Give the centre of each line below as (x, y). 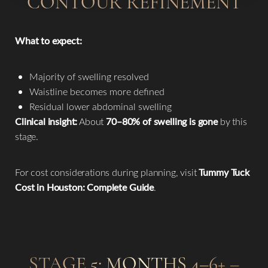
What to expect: (48, 41)
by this (232, 121)
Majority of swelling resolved (89, 77)
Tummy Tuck (224, 172)
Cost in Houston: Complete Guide (85, 187)
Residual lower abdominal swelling (100, 106)
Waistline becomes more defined (97, 92)
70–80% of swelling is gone (162, 121)
